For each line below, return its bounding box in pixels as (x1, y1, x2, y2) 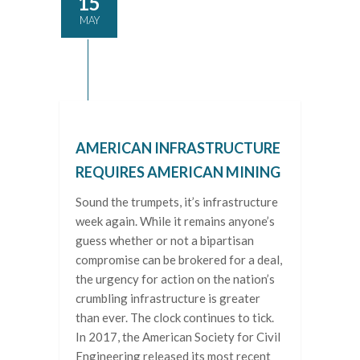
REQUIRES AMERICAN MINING (76, 163, 280, 182)
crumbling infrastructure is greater (76, 291, 260, 306)
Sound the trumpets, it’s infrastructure (76, 194, 278, 210)
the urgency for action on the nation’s (76, 272, 275, 287)
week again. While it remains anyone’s (76, 214, 275, 229)
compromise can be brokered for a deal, (76, 252, 282, 268)
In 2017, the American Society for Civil (76, 329, 280, 345)
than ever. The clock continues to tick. (76, 310, 274, 325)
